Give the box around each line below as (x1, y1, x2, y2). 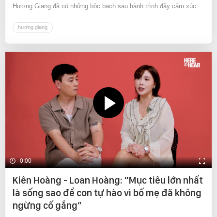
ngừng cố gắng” (13, 200, 82, 211)
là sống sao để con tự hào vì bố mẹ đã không (13, 187, 201, 199)
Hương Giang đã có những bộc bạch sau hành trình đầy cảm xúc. (13, 2, 198, 10)
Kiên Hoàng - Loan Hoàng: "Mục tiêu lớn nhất (13, 174, 203, 186)
